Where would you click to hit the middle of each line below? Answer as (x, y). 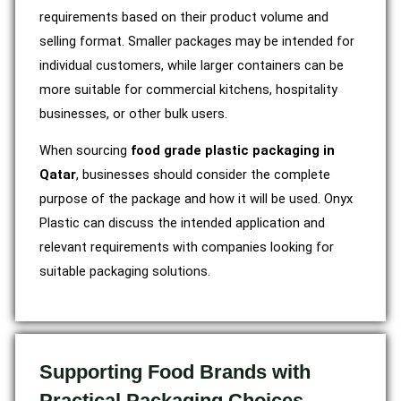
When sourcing (85, 151)
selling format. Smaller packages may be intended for (197, 41)
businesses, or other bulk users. (133, 113)
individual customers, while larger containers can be (192, 65)
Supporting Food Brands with (175, 371)
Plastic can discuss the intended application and (182, 223)
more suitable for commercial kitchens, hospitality (188, 89)
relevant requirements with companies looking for (187, 247)
